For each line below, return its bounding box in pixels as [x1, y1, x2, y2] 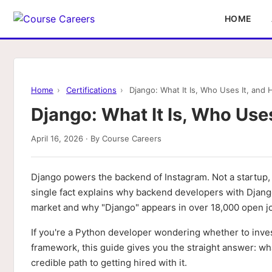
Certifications [66, 85, 117, 95]
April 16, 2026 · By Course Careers [31, 134, 161, 143]
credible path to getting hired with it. [31, 257, 187, 268]
